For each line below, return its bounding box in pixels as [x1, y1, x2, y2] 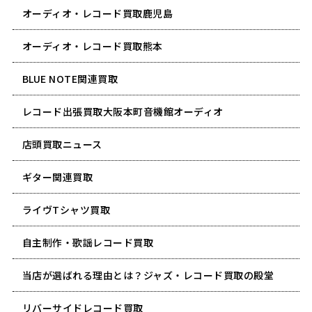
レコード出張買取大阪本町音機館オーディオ [22, 104, 224, 118]
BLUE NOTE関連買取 [22, 71, 118, 86]
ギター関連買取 [22, 169, 93, 184]
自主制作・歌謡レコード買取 [22, 235, 154, 249]
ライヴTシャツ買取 [22, 202, 111, 217]
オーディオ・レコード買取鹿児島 [22, 6, 173, 20]
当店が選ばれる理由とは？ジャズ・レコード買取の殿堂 [22, 267, 274, 282]
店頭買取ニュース [22, 136, 102, 151]
